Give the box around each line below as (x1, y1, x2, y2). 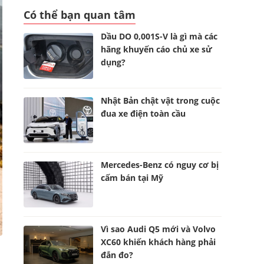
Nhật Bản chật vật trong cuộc (101, 95, 220, 106)
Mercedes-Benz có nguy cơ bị (101, 159, 219, 170)
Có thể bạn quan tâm (24, 8, 136, 22)
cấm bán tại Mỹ (101, 172, 164, 183)
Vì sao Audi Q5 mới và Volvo (101, 223, 216, 235)
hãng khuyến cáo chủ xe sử (101, 44, 213, 55)
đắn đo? (101, 249, 134, 260)
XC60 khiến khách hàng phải (101, 236, 216, 247)
